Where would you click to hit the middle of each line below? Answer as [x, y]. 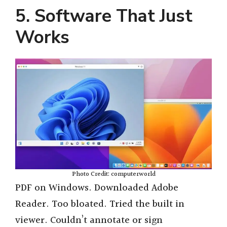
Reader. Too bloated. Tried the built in [100, 204]
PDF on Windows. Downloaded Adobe [97, 188]
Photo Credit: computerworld [113, 175]
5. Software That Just [104, 16]
